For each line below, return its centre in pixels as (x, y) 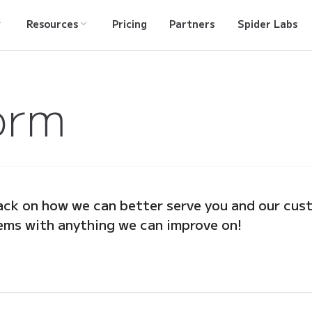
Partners (192, 24)
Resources (52, 24)
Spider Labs (268, 24)
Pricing (129, 24)
